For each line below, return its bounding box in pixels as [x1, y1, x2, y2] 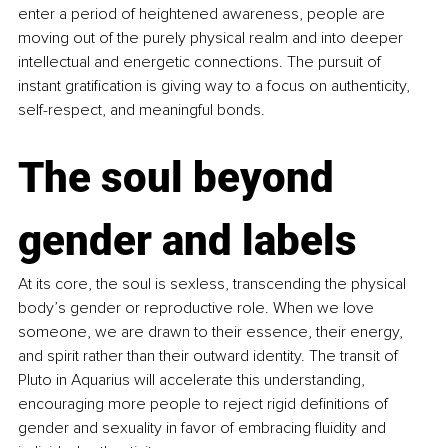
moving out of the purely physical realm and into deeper [18, 28, 407, 49]
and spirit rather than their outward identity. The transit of [18, 346, 402, 367]
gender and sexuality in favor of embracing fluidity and [18, 418, 390, 439]
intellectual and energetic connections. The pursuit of [18, 52, 385, 73]
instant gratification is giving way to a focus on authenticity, [18, 76, 414, 97]
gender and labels [18, 216, 357, 266]
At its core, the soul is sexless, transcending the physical [18, 274, 410, 295]
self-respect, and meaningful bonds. [18, 100, 265, 121]
